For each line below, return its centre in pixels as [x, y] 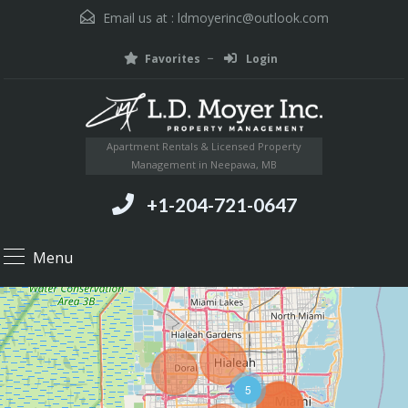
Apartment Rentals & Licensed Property [204, 146]
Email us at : [138, 18]
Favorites [172, 59]
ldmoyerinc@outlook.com [253, 18]
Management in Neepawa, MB [204, 164]
